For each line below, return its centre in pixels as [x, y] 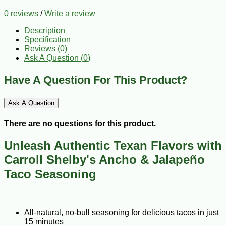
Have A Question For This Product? [96, 80]
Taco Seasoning [50, 174]
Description [45, 30]
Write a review [70, 13]
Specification [47, 39]
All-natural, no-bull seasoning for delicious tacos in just [122, 213]
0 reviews [21, 13]
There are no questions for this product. [80, 124]
